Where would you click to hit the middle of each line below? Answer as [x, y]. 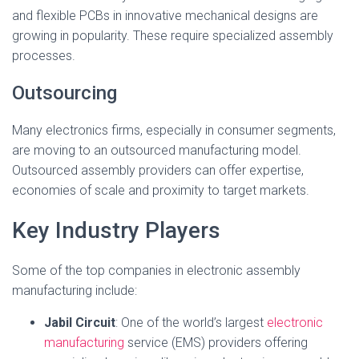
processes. [44, 56]
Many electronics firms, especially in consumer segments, [174, 130]
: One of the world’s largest [191, 323]
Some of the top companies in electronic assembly [156, 270]
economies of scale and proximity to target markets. [161, 190]
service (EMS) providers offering [216, 343]
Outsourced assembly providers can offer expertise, [158, 170]
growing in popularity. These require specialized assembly [173, 36]
